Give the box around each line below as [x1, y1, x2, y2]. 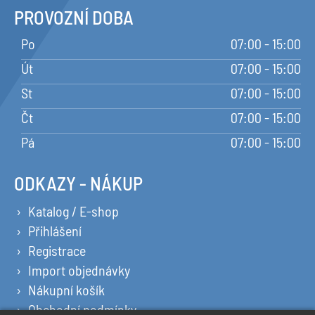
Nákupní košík [28, 281, 105, 299]
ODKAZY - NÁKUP [14, 172, 143, 195]
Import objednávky [28, 262, 130, 279]
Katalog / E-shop [28, 202, 119, 220]
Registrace [28, 242, 86, 259]
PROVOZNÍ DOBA [14, 6, 134, 29]
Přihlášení [28, 222, 82, 240]
